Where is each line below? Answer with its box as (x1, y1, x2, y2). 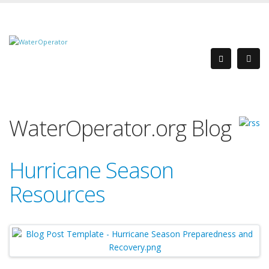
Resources (9, 180, 105, 209)
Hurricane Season (9, 156, 174, 185)
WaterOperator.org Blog (9, 113, 231, 143)
